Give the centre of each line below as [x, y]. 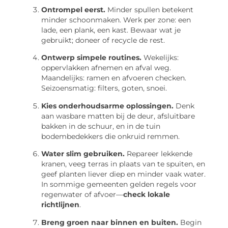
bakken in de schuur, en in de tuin [101, 126]
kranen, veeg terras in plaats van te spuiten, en [123, 164]
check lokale [147, 195]
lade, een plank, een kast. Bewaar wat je [111, 30]
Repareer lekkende [159, 154]
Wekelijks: [160, 58]
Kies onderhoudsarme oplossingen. [107, 106]
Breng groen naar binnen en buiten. [110, 222]
